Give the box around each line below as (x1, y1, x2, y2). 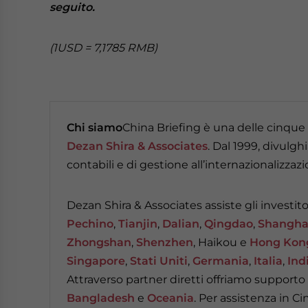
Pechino (67, 217, 113, 230)
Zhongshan (67, 236, 131, 249)
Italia (254, 254, 283, 267)
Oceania (147, 291, 194, 305)
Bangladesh (67, 291, 135, 305)
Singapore (67, 254, 125, 267)
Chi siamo (67, 121, 122, 134)
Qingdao (204, 217, 253, 230)
